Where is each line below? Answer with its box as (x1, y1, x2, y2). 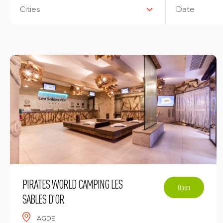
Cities (20, 4, 40, 14)
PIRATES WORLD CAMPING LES (22, 177, 122, 191)
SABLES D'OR (22, 192, 64, 206)
